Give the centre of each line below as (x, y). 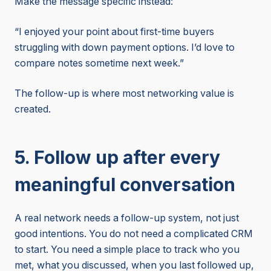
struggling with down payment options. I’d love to (125, 47)
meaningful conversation (125, 185)
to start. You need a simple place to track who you (127, 250)
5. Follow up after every (117, 158)
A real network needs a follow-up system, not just (127, 218)
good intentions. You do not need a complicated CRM (134, 234)
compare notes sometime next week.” (99, 63)
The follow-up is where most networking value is (124, 93)
